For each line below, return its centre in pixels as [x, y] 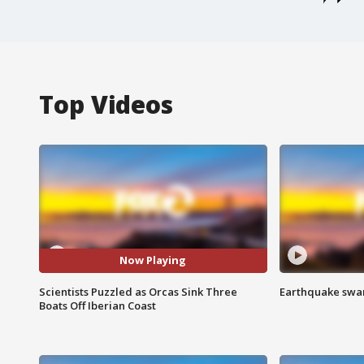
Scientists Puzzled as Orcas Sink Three [138, 291]
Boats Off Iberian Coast [97, 305]
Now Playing [153, 260]
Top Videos [106, 104]
